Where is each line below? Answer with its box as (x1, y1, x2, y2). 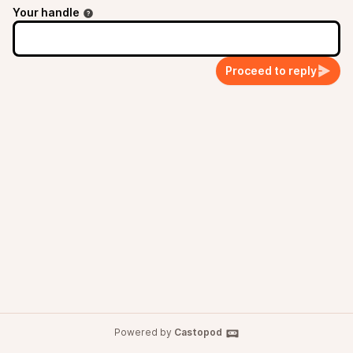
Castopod (173, 326, 222, 338)
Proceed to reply (225, 64, 317, 77)
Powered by (113, 326, 174, 338)
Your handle (13, 6, 80, 19)
